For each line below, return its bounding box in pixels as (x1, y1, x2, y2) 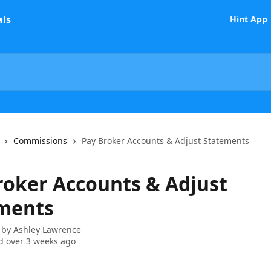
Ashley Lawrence (13, 224, 81, 235)
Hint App (230, 13, 267, 25)
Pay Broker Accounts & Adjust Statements (82, 135, 249, 146)
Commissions (13, 135, 67, 146)
